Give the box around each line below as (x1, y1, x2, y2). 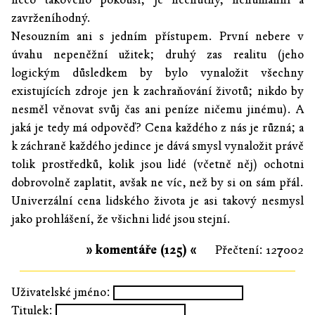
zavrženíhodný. (11, 11, 91, 26)
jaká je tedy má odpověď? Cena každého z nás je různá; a (11, 120, 304, 136)
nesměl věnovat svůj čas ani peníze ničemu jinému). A (11, 102, 304, 117)
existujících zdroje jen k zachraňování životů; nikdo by (11, 84, 304, 99)
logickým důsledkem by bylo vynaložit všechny (11, 65, 304, 81)
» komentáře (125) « (86, 242, 197, 257)
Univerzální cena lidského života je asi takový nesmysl (11, 193, 304, 209)
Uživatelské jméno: (11, 284, 110, 300)
